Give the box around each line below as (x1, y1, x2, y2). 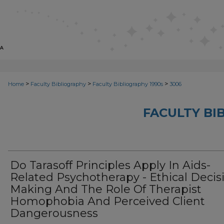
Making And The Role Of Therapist (10, 182, 201, 196)
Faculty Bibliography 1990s (92, 80, 163, 87)
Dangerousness (10, 206, 98, 220)
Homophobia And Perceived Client (10, 194, 205, 208)
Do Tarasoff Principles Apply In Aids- (10, 158, 210, 172)
